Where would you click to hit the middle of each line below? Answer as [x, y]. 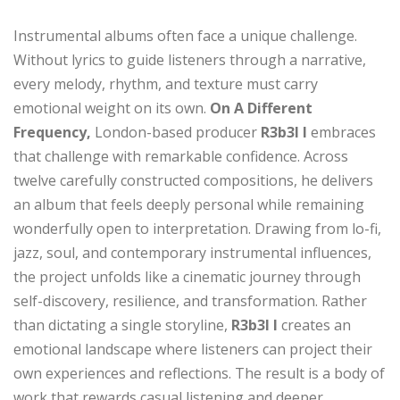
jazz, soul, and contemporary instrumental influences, [192, 252]
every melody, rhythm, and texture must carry [166, 83]
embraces [343, 132]
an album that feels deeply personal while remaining [189, 204]
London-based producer [176, 132]
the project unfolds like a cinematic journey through [187, 276]
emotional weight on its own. [110, 108]
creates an [314, 325]
